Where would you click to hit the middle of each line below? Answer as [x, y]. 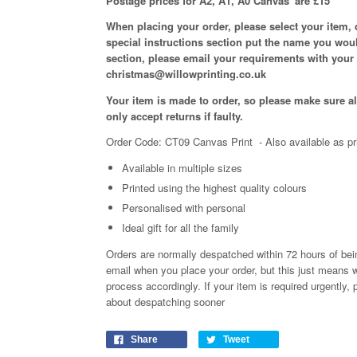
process [126, 286]
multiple [198, 167]
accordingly [172, 286]
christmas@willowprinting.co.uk [186, 74]
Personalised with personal [184, 208]
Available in [150, 167]
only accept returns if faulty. [175, 116]
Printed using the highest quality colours [214, 187]
